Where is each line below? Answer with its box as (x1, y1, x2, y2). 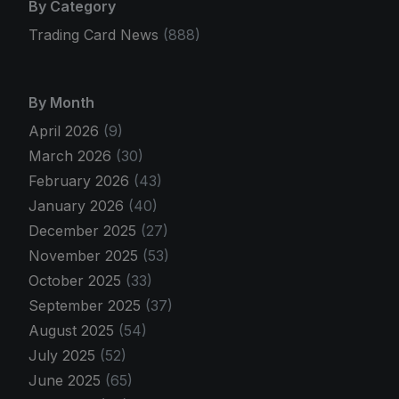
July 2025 (28, 346, 100, 365)
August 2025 (28, 322, 118, 340)
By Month (28, 94, 94, 112)
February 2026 (28, 172, 134, 191)
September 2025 (28, 297, 145, 315)
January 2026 (28, 197, 128, 216)
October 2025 (28, 272, 126, 290)
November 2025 (28, 247, 142, 265)
